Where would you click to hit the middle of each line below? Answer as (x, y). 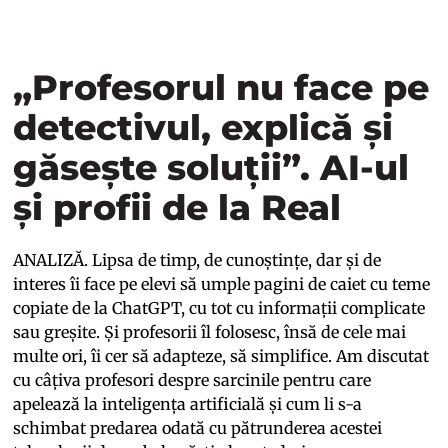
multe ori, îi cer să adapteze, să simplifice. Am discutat (221, 356)
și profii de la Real (177, 208)
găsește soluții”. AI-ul (211, 168)
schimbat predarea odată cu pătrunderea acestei (198, 428)
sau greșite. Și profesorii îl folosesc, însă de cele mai (210, 332)
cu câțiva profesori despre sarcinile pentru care (192, 380)
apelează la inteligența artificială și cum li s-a (188, 404)
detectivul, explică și (203, 128)
